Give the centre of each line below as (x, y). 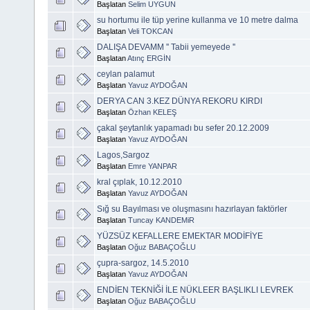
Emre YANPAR (153, 166)
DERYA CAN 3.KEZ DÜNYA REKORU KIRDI (180, 101)
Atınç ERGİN (149, 58)
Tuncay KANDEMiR (161, 220)
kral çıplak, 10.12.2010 (139, 182)
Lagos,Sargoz (123, 155)
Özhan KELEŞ (152, 112)
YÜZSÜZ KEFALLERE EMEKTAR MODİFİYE (180, 236)
